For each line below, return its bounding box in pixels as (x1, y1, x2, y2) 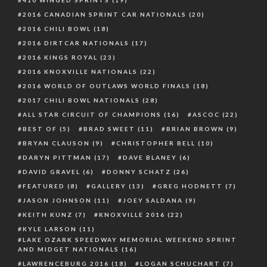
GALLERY (91, 182, 126, 190)
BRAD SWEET (83, 125, 135, 132)
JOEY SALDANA (123, 197, 183, 204)
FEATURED (23, 182, 65, 190)
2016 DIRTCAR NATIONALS (23, 39, 129, 46)
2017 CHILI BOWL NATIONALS (23, 97, 140, 104)
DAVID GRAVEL (23, 168, 80, 175)
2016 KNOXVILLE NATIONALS (23, 68, 138, 75)
